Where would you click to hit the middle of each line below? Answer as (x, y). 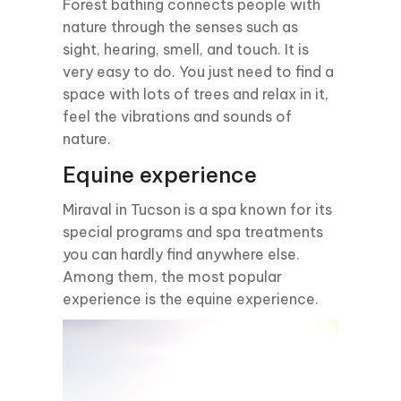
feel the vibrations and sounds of (177, 116)
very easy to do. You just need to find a (198, 71)
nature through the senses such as (180, 26)
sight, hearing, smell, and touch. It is (186, 49)
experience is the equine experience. (191, 299)
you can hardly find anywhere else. (181, 254)
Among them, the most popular (172, 276)
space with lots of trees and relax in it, (196, 94)
